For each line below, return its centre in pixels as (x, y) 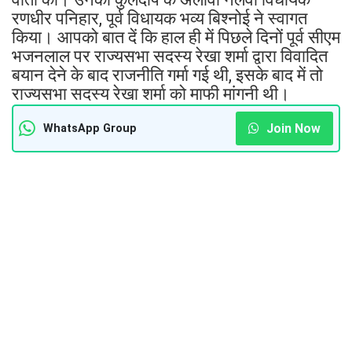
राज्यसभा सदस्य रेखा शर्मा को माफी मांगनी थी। (153, 93)
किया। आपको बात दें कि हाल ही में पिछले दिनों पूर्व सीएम (176, 37)
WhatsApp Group (90, 128)
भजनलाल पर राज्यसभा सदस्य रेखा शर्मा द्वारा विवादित (170, 56)
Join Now (292, 128)
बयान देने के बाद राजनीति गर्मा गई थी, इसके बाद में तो (167, 75)
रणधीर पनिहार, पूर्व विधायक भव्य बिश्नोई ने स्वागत (159, 18)
